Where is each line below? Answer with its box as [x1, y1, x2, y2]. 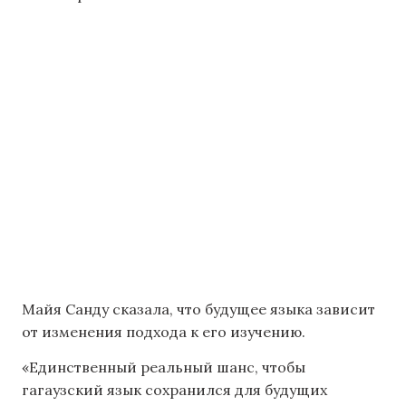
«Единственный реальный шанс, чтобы [22, 357, 305, 376]
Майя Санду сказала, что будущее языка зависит [22, 299, 375, 318]
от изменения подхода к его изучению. [22, 322, 305, 341]
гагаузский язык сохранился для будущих [22, 380, 327, 399]
